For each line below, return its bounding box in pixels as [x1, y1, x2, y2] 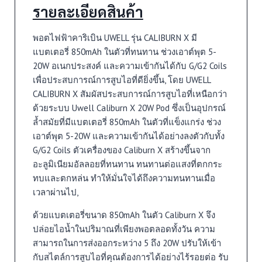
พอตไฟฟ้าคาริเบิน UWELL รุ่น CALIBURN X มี [32, 32, 197, 43]
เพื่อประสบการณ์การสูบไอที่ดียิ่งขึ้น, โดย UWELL [32, 74, 211, 85]
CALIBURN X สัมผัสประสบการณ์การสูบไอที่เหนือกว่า [32, 88, 227, 99]
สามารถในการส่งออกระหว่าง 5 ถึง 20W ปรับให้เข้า [32, 237, 221, 249]
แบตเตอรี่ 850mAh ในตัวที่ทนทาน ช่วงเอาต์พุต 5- [32, 46, 216, 57]
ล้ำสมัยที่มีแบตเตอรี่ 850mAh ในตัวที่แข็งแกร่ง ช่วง [32, 116, 221, 127]
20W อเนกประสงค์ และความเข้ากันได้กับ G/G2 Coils [32, 60, 227, 71]
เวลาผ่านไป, [32, 186, 78, 198]
